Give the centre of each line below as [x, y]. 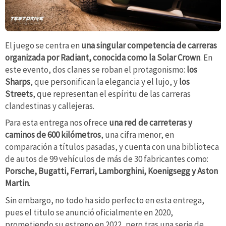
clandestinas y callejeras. [50, 106]
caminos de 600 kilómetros [53, 135]
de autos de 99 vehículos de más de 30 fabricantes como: [107, 159]
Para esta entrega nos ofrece [57, 123]
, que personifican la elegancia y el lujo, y [105, 81]
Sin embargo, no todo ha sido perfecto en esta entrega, [105, 200]
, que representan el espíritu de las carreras [112, 94]
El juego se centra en [43, 45]
